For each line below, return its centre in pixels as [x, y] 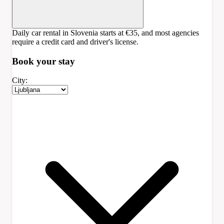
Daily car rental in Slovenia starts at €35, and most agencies [105, 32]
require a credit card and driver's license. [75, 41]
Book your [35, 61]
